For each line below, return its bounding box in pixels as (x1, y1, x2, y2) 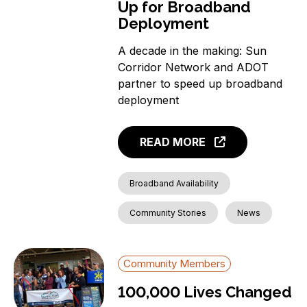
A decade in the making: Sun (118, 44, 267, 58)
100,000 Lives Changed (118, 282, 293, 301)
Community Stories (130, 207, 207, 218)
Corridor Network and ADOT (118, 60, 269, 75)
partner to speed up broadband (118, 77, 283, 91)
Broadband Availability (130, 177, 219, 188)
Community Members (123, 256, 226, 270)
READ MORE (140, 134, 206, 149)
